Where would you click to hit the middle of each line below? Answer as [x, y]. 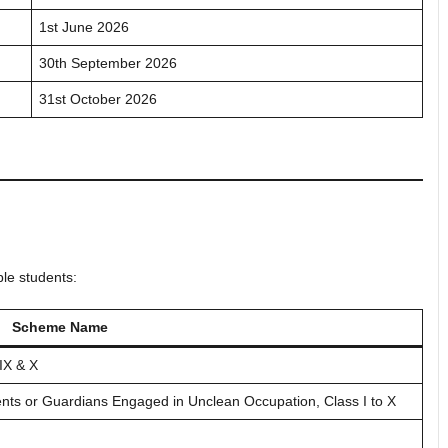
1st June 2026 [84, 26]
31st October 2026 [98, 98]
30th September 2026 [108, 62]
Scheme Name [59, 326]
